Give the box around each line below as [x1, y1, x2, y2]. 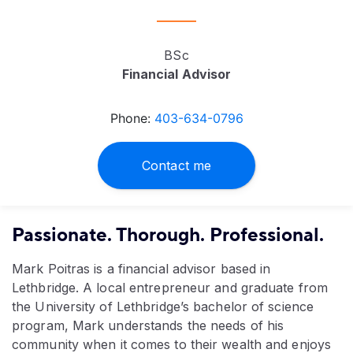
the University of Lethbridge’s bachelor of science [12, 298, 314, 314]
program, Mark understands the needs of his [12, 317, 284, 333]
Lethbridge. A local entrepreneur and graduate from [12, 279, 329, 295]
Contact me [142, 157, 211, 173]
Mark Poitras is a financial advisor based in [12, 260, 271, 277]
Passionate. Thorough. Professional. [12, 222, 324, 247]
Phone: [110, 110, 154, 126]
